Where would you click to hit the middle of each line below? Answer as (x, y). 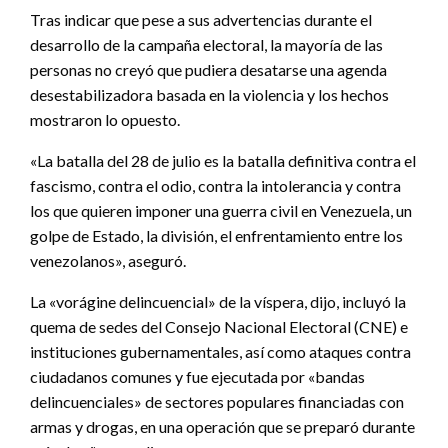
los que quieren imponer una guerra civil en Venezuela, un (221, 211)
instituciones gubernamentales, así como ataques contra (220, 352)
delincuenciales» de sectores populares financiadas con (217, 402)
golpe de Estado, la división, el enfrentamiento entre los (216, 236)
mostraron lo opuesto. (105, 120)
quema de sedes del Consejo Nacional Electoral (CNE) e (219, 327)
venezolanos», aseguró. (108, 261)
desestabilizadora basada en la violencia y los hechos (209, 95)
